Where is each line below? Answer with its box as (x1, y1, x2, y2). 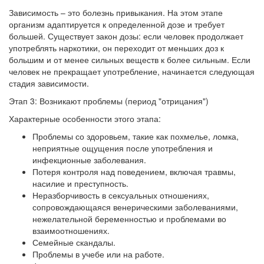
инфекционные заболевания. (32, 154, 146, 166)
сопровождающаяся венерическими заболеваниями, (32, 201, 238, 213)
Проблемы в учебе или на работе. (32, 248, 164, 260)
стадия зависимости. (9, 77, 89, 89)
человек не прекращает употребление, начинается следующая (9, 65, 255, 77)
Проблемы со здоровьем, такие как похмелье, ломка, (32, 130, 239, 142)
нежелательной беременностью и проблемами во (32, 213, 226, 225)
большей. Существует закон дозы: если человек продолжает (9, 30, 243, 42)
